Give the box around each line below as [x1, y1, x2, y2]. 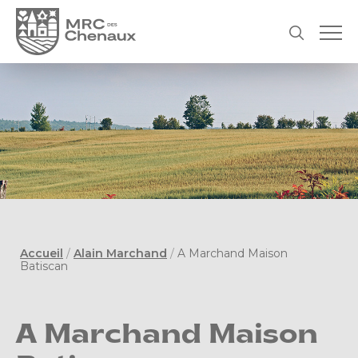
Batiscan [20, 259, 68, 274]
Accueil [20, 246, 63, 261]
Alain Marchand [74, 246, 167, 261]
